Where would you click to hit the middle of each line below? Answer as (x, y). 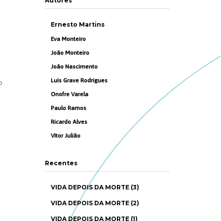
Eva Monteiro (69, 39)
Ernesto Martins (78, 24)
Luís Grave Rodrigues (79, 80)
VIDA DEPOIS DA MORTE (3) (95, 187)
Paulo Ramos (69, 108)
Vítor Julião (66, 136)
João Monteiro (70, 53)
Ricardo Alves (69, 122)
